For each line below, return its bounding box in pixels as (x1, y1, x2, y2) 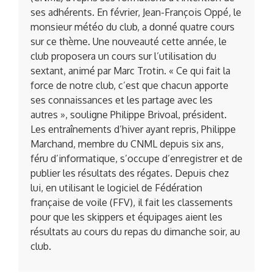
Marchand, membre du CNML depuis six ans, (30, 138, 224, 150)
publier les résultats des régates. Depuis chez (30, 167, 229, 179)
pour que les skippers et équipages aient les (30, 211, 222, 223)
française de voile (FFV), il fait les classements (30, 196, 233, 208)
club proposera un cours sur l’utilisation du (30, 50, 216, 62)
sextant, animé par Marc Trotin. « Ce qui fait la (30, 65, 230, 77)
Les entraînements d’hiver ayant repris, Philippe (30, 123, 236, 135)
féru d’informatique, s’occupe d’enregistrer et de (30, 152, 243, 165)
